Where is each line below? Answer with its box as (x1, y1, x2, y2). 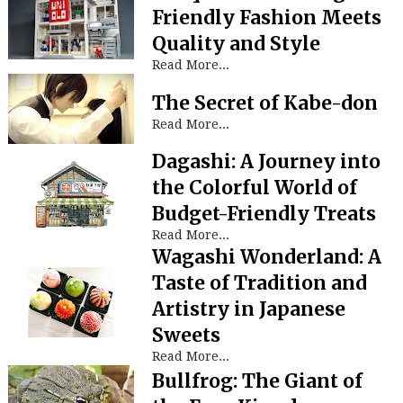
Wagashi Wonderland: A (151, 245, 381, 270)
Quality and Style (151, 31, 320, 57)
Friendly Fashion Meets (151, 5, 381, 31)
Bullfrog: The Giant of (151, 369, 363, 394)
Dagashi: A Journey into (151, 149, 381, 175)
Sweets (151, 323, 220, 348)
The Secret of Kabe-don (151, 90, 378, 115)
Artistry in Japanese (151, 297, 345, 322)
